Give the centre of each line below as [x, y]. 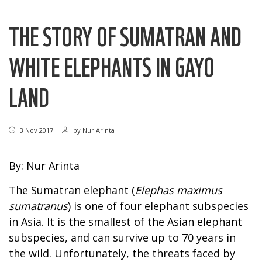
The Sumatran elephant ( [72, 190]
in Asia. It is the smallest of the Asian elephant [125, 221]
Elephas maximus [179, 190]
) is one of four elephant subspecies [158, 206]
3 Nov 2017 [36, 130]
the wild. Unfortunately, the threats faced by [122, 253]
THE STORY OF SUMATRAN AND [125, 36]
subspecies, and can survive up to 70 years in [122, 237]
